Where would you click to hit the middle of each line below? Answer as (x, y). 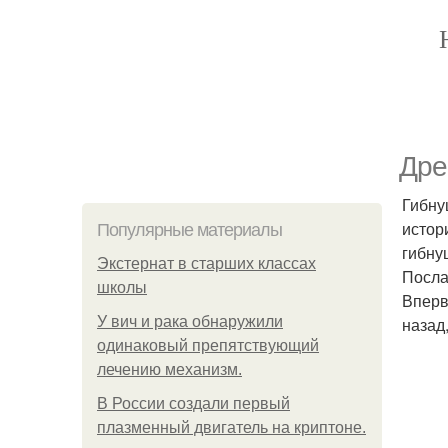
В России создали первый (193, 403)
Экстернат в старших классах (206, 263)
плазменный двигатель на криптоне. (231, 427)
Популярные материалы (189, 230)
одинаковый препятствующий (208, 345)
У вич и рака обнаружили (190, 321)
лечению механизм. (169, 369)
